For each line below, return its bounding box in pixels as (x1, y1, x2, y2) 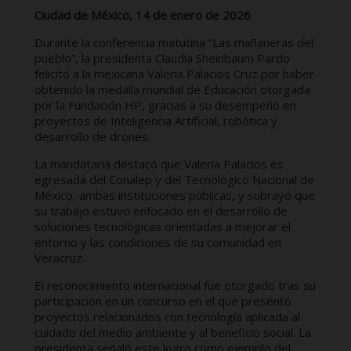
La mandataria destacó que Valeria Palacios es (34, 155, 284, 172)
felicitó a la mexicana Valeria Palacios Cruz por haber (34, 65, 314, 81)
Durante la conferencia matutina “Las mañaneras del (34, 34, 313, 50)
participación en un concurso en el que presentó (34, 292, 291, 309)
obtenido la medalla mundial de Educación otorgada (34, 81, 310, 97)
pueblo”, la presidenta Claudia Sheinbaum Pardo (34, 49, 290, 66)
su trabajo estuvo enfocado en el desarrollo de (34, 202, 288, 219)
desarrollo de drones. (34, 128, 150, 144)
